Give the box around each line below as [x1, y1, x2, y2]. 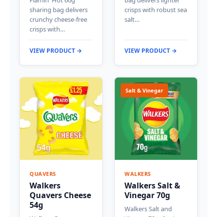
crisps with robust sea [124, 5, 187, 15]
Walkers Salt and [124, 204, 172, 214]
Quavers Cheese [30, 190, 91, 201]
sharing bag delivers [30, 5, 88, 15]
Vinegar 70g [124, 190, 170, 201]
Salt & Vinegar [125, 87, 163, 94]
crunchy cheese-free [30, 15, 87, 24]
